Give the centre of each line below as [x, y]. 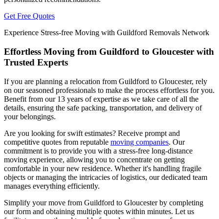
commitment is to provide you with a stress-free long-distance [98, 151]
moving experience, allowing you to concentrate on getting [94, 159]
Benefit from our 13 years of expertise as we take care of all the [101, 99]
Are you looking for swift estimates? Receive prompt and [92, 133]
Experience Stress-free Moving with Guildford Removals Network [107, 33]
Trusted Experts [36, 62]
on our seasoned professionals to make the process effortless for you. [109, 90]
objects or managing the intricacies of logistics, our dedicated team [106, 177]
